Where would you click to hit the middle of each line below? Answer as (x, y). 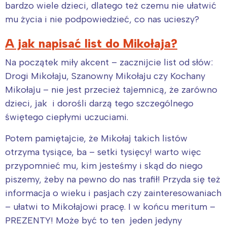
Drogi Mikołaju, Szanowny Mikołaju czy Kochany (105, 76)
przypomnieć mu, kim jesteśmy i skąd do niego (104, 165)
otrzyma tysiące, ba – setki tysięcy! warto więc (103, 152)
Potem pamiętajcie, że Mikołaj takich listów (96, 138)
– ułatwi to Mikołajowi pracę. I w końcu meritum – (110, 206)
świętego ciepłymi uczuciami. (67, 117)
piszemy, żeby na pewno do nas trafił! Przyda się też (113, 179)
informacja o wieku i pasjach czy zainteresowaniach (113, 193)
